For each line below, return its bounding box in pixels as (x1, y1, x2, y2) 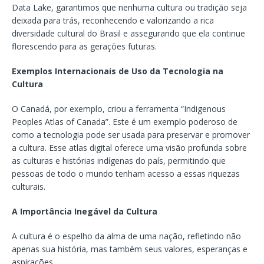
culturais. (12, 180, 45, 192)
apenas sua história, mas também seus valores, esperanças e (12, 243, 247, 255)
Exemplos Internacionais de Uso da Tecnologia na (12, 65, 223, 77)
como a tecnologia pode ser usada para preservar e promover (12, 128, 250, 140)
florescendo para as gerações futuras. (12, 40, 157, 52)
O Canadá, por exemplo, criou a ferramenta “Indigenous (12, 103, 226, 114)
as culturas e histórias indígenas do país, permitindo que (12, 154, 226, 166)
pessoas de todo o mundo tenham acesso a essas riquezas (12, 167, 240, 179)
